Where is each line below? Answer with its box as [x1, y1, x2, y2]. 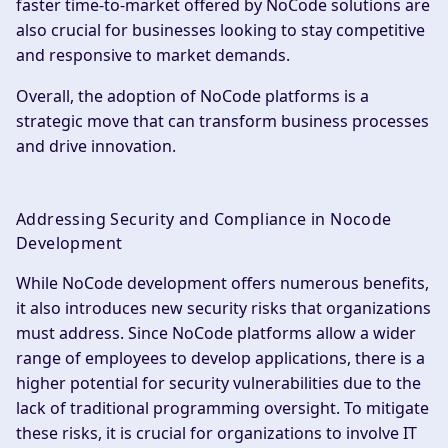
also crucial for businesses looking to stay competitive [16, 19, 425, 42]
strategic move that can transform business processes [16, 110, 429, 133]
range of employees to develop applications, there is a [16, 347, 425, 370]
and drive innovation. [16, 135, 176, 158]
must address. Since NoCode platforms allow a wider [16, 322, 416, 345]
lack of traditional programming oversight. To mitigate [16, 397, 429, 420]
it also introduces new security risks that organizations [16, 297, 431, 320]
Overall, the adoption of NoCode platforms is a [16, 85, 369, 108]
